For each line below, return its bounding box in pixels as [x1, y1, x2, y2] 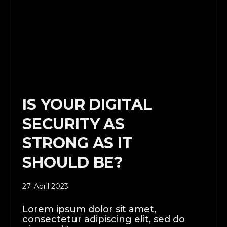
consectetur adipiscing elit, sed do [22, 214, 185, 225]
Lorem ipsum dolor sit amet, [22, 204, 157, 215]
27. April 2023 [22, 182, 69, 192]
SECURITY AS [22, 115, 125, 134]
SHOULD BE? [22, 153, 124, 172]
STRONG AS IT [22, 134, 132, 153]
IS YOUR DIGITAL [22, 95, 152, 115]
